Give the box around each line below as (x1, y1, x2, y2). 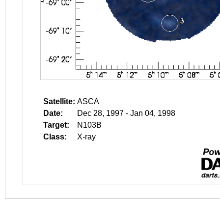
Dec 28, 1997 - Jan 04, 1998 (77, 109, 175, 117)
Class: (43, 133, 67, 141)
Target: (43, 121, 69, 129)
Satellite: (43, 97, 75, 106)
